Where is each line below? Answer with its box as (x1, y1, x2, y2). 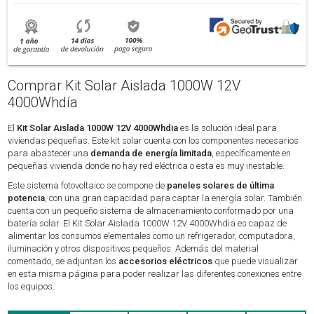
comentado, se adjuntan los (8, 256, 119, 267)
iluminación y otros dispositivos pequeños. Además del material (8, 243, 259, 254)
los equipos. (8, 281, 55, 292)
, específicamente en (212, 148, 292, 159)
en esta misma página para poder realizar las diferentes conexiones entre (8, 268, 302, 280)
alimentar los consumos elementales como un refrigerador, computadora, (8, 231, 296, 242)
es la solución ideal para (178, 123, 278, 134)
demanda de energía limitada (90, 148, 212, 159)
